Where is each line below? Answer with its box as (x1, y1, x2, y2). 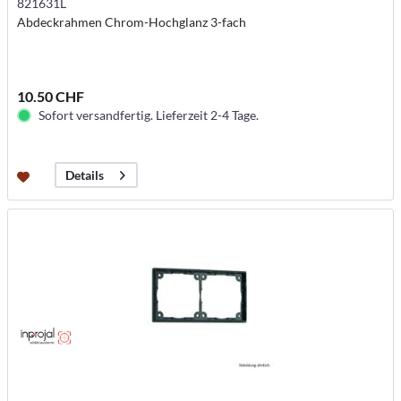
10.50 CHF (17, 88, 85, 106)
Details (65, 167, 105, 183)
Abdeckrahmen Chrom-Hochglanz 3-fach (17, 14, 247, 30)
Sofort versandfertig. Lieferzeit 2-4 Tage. (38, 107, 260, 124)
